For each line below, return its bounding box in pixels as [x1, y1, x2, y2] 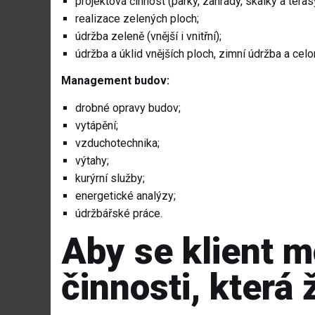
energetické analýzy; [75, 189, 176, 203]
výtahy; [75, 154, 109, 168]
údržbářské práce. [75, 207, 162, 221]
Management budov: [61, 74, 169, 88]
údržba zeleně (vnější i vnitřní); [75, 30, 221, 44]
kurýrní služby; [75, 172, 145, 186]
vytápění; [75, 119, 118, 133]
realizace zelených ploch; [75, 12, 199, 26]
